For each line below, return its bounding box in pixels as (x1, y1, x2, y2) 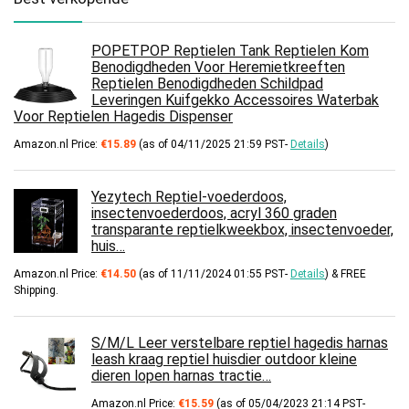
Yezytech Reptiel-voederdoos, (91, 187, 287, 205)
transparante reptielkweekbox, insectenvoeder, (91, 220, 393, 238)
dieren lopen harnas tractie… (91, 366, 271, 384)
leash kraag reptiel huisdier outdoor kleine (91, 350, 357, 368)
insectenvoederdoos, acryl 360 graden (91, 204, 337, 222)
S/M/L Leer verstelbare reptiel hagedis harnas (91, 333, 388, 351)
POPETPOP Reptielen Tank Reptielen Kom (91, 41, 369, 59)
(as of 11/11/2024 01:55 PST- (136, 267, 290, 280)
